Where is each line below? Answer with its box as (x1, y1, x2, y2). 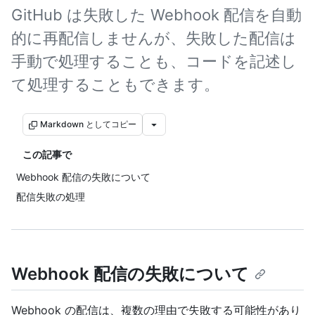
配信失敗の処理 (16, 191, 85, 202)
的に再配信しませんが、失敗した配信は (11, 29, 296, 47)
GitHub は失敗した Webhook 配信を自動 (11, 6, 302, 24)
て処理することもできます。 (11, 75, 219, 94)
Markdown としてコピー (40, 119, 136, 129)
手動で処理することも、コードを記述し (11, 52, 297, 70)
